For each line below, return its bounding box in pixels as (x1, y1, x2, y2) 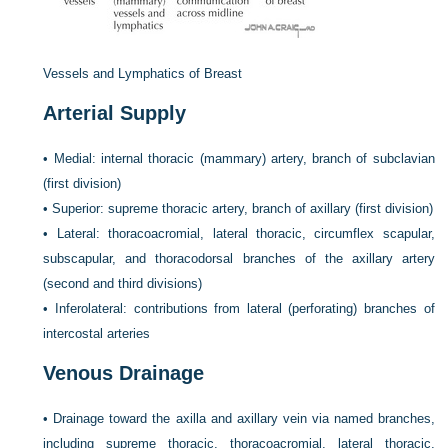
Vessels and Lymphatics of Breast (43, 66, 243, 81)
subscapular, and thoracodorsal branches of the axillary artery (43, 251, 435, 266)
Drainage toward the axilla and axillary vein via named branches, (53, 411, 435, 426)
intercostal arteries (43, 326, 151, 341)
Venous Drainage (43, 362, 205, 384)
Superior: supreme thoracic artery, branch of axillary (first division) (52, 201, 434, 216)
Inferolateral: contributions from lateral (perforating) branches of (55, 301, 435, 316)
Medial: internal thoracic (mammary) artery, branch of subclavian (53, 151, 435, 166)
